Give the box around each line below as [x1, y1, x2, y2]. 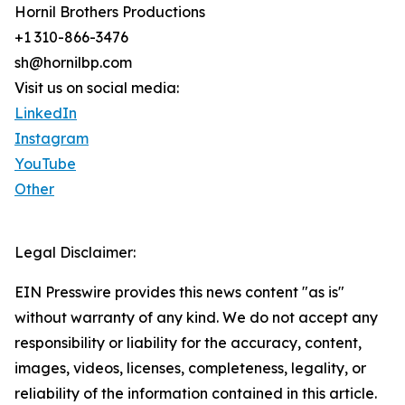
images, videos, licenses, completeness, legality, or [14, 359, 366, 378]
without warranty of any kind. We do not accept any [14, 308, 378, 327]
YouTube [14, 155, 76, 174]
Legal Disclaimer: [14, 243, 136, 262]
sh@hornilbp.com [14, 53, 132, 72]
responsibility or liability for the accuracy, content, [14, 334, 362, 353]
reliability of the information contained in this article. [14, 384, 377, 403]
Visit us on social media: [14, 79, 179, 98]
